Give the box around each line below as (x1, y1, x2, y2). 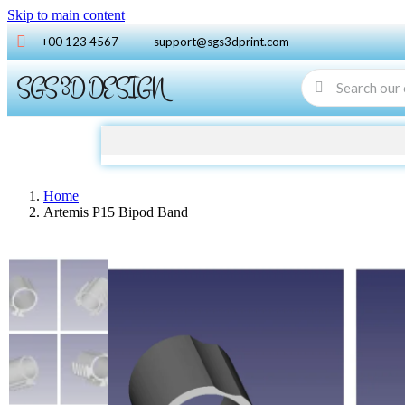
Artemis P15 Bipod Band (43, 203, 188, 220)
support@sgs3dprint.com (154, 33, 289, 49)
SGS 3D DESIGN (16, 70, 165, 105)
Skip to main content (7, 7, 125, 23)
